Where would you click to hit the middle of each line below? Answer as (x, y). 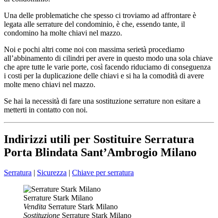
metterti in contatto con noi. (46, 109)
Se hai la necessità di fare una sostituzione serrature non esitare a (102, 101)
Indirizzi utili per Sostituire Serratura (99, 139)
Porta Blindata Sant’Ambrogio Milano (100, 152)
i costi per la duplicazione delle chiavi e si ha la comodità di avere (104, 75)
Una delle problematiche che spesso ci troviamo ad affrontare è (100, 15)
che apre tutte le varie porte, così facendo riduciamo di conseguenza (107, 67)
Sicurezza (52, 173)
